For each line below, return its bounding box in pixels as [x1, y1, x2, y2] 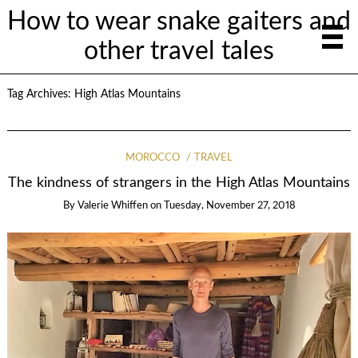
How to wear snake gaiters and [7, 9, 351, 34]
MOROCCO [125, 153, 181, 163]
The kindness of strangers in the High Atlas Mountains [8, 176, 350, 190]
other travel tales [84, 38, 274, 64]
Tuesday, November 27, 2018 [163, 200, 296, 211]
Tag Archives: [6, 89, 74, 100]
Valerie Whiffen [77, 200, 148, 211]
